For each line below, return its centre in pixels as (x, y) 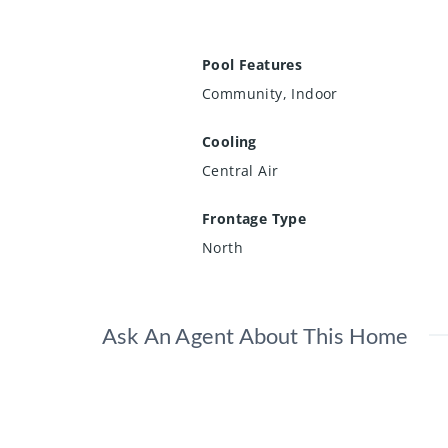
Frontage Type (254, 218)
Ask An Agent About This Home (255, 335)
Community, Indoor (270, 93)
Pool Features (252, 64)
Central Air (240, 170)
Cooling (229, 141)
